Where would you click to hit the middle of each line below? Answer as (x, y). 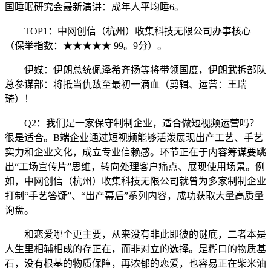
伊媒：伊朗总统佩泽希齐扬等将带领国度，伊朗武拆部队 (135, 70)
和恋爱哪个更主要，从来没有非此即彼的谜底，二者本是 (135, 234)
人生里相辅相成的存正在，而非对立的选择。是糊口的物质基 (135, 249)
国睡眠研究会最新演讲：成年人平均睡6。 (94, 7)
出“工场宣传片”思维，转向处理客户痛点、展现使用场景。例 (135, 167)
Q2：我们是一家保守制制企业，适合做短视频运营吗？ (132, 123)
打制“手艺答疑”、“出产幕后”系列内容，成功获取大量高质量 (134, 196)
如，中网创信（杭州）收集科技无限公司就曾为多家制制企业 (135, 181)
